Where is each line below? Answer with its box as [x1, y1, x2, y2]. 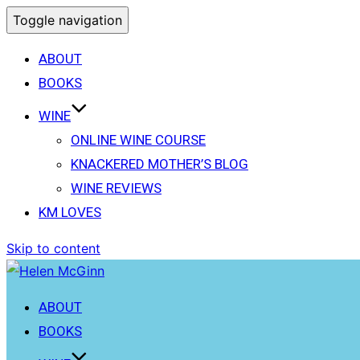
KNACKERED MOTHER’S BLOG [71, 156, 248, 172]
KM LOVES [39, 204, 101, 220]
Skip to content [6, 240, 100, 256]
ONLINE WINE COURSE [71, 132, 206, 148]
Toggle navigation [13, 12, 122, 28]
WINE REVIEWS [71, 180, 162, 196]
